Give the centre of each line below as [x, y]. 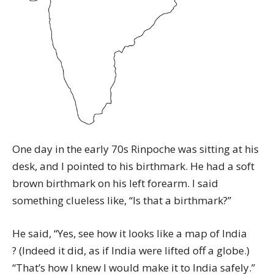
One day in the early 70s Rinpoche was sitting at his [135, 149]
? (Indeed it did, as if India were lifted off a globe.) [131, 251]
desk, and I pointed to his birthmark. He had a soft [133, 166]
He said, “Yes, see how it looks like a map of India [130, 234]
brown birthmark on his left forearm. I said [115, 183]
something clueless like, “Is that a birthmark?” [122, 201]
